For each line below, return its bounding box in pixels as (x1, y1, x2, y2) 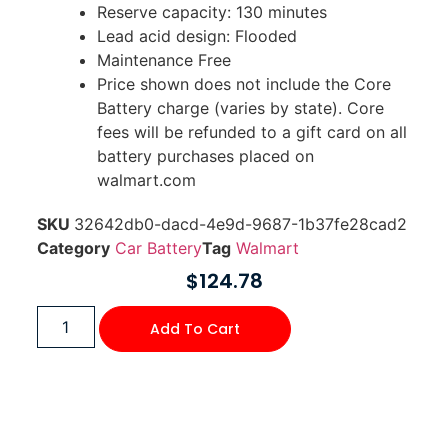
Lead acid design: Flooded (96, 25, 297, 46)
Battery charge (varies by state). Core (96, 97, 384, 118)
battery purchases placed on (96, 145, 314, 166)
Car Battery (114, 237, 202, 258)
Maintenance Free (96, 49, 231, 70)
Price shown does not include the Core (96, 73, 391, 94)
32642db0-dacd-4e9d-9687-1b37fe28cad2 (73, 213, 407, 234)
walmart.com (96, 169, 196, 190)
